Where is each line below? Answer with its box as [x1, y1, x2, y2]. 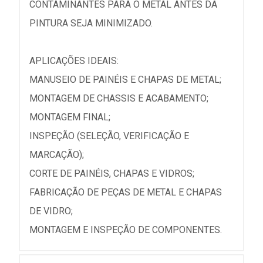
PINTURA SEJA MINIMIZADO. [29, 18, 153, 29]
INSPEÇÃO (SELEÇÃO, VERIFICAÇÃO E [29, 130, 189, 141]
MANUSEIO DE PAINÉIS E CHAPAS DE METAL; [29, 74, 221, 85]
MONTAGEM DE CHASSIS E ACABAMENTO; [29, 93, 208, 104]
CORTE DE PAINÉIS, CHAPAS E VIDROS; [29, 168, 194, 179]
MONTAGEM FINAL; [29, 112, 110, 123]
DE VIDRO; [29, 205, 73, 217]
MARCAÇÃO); [29, 149, 84, 160]
